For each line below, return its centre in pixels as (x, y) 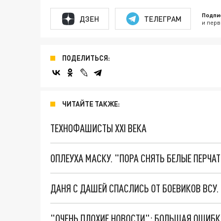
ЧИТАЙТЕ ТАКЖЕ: (91, 104)
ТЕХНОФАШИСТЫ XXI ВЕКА (98, 128)
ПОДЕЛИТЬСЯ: (86, 58)
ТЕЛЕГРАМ (163, 18)
